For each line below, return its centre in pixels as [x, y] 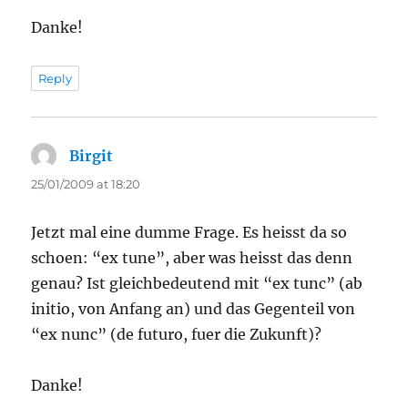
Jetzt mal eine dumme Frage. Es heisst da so [189, 233]
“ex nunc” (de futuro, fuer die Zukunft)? [177, 335]
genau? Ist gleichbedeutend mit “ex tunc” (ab [197, 284]
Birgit [92, 156]
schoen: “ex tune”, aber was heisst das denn [192, 258]
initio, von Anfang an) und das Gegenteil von [194, 309]
